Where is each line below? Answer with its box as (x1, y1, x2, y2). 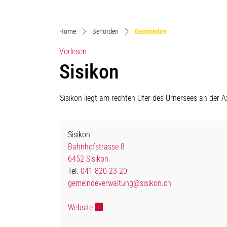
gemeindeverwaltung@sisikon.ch (68, 178, 171, 188)
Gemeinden (135, 27, 167, 35)
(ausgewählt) (166, 27, 204, 35)
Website (68, 202, 93, 212)
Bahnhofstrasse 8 (68, 141, 125, 152)
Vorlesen (59, 46, 87, 56)
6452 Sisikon (68, 154, 108, 164)
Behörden (92, 27, 119, 35)
